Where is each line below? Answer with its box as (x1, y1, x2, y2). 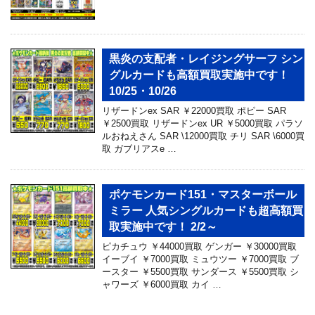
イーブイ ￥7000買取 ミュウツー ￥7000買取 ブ (102, 253, 299, 264)
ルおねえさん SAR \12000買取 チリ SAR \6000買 (102, 130, 304, 141)
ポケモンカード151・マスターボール (109, 188, 297, 200)
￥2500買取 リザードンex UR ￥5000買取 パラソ (102, 117, 303, 129)
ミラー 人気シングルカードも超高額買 (109, 204, 303, 217)
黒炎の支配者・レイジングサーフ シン (109, 52, 303, 65)
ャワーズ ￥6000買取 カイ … (102, 278, 221, 290)
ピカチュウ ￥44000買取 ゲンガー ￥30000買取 (102, 240, 297, 252)
